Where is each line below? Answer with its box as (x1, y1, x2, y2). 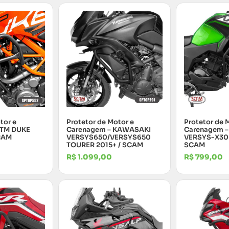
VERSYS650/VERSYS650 (66, 133, 151, 142)
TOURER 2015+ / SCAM (66, 141, 143, 150)
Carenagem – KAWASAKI (66, 125, 151, 134)
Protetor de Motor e (66, 118, 134, 127)
